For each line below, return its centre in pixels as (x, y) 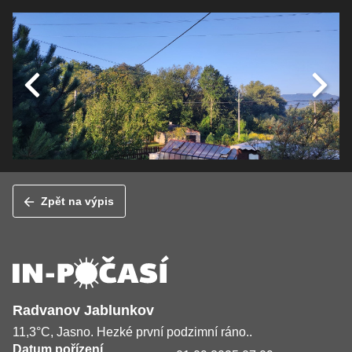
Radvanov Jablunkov (83, 311)
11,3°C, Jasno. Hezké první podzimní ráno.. (132, 332)
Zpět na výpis (78, 202)
